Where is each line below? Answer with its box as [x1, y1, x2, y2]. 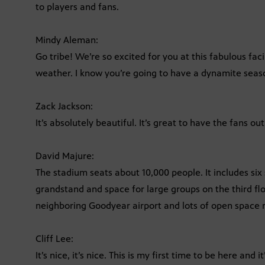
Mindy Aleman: [35, 34, 98, 46]
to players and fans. [35, 1, 119, 13]
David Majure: [35, 150, 94, 162]
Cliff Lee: [35, 233, 73, 245]
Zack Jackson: [35, 101, 93, 112]
